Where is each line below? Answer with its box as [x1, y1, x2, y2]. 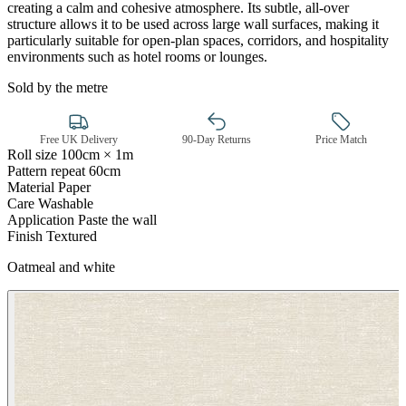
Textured [46, 227, 97, 244]
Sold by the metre [7, 79, 111, 95]
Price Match [314, 132, 367, 146]
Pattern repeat [7, 162, 85, 179]
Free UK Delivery [39, 132, 118, 146]
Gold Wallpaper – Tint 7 [231, 293, 354, 307]
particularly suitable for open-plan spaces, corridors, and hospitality [7, 32, 389, 48]
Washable [38, 195, 93, 211]
